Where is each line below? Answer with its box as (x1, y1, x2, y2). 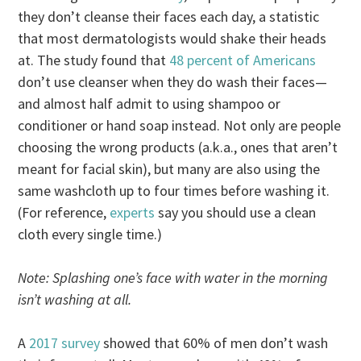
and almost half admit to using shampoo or (18, 93, 281, 113)
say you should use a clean (158, 202, 317, 222)
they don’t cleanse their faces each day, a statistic (18, 6, 320, 26)
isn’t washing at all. (18, 289, 132, 309)
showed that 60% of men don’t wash (100, 333, 329, 352)
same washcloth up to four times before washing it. (18, 180, 330, 200)
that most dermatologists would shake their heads (18, 28, 327, 48)
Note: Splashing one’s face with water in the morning (18, 268, 329, 287)
